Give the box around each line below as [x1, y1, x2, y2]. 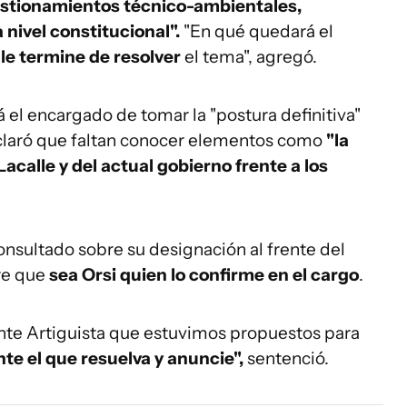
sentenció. [243, 348, 329, 369]
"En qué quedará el [184, 21, 333, 42]
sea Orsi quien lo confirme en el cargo [49, 264, 359, 285]
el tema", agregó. [181, 46, 317, 67]
